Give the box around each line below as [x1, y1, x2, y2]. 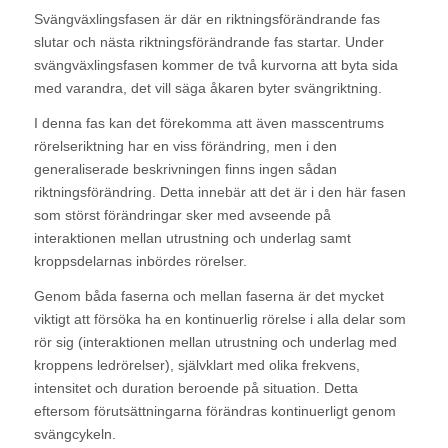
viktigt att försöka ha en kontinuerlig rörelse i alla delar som [33, 310, 406, 327]
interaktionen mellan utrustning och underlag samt [33, 229, 351, 246]
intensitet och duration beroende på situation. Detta [33, 379, 358, 396]
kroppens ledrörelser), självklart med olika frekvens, [33, 356, 360, 373]
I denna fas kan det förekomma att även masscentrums [33, 114, 384, 131]
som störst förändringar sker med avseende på [33, 206, 331, 223]
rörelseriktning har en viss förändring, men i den [33, 137, 337, 154]
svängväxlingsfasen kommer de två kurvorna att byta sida [33, 56, 398, 73]
